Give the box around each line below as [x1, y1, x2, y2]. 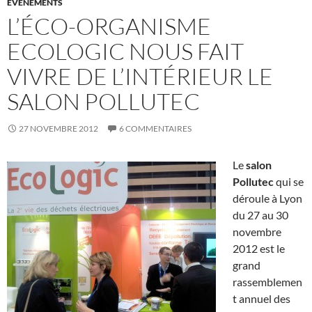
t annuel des [233, 292, 290, 306]
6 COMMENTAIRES [119, 123, 192, 134]
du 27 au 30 [233, 208, 288, 222]
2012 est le [233, 242, 285, 256]
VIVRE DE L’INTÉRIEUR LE [7, 62, 273, 91]
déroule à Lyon [233, 192, 302, 205]
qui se [274, 175, 304, 189]
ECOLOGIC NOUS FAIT [7, 37, 244, 66]
